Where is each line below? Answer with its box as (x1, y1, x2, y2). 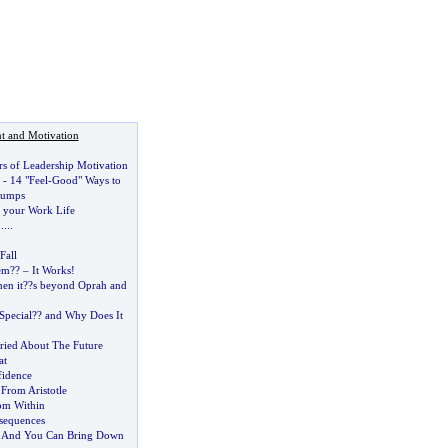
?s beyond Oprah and (27, 279, 127, 291)
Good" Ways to (51, 174, 121, 186)
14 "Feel (9, 174, 48, 186)
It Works (31, 264, 71, 276)
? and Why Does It (36, 309, 123, 321)
